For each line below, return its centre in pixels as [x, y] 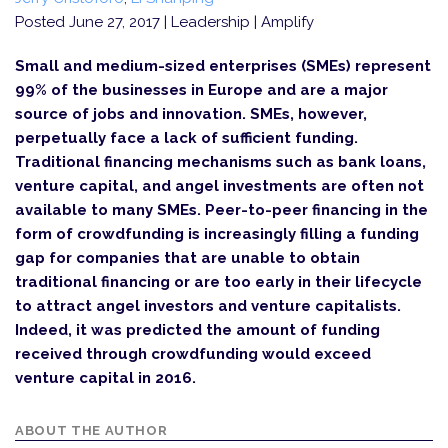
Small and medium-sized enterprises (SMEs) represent [223, 66]
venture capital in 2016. [105, 378]
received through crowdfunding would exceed [193, 354]
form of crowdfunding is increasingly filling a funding [217, 234]
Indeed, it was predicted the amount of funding [197, 330]
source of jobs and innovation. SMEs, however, [191, 114]
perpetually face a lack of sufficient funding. [186, 138]
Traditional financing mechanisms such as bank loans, [220, 162]
